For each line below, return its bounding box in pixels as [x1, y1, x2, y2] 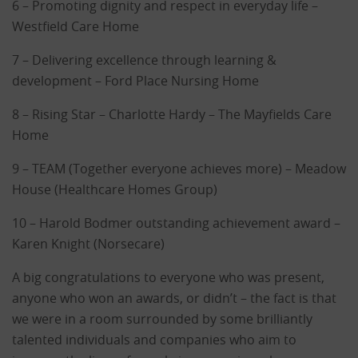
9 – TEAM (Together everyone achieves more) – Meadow [12, 160, 346, 178]
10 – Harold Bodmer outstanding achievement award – [12, 214, 340, 233]
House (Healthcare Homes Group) [12, 181, 217, 199]
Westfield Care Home [12, 18, 139, 36]
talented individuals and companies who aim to [12, 331, 296, 349]
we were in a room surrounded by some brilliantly [12, 310, 312, 328]
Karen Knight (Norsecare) [12, 235, 165, 253]
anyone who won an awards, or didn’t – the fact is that [12, 289, 336, 308]
